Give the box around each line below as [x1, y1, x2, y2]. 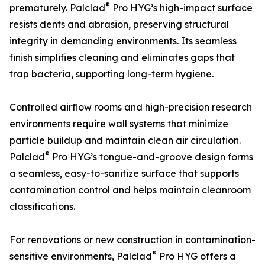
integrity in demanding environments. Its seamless [9, 35, 237, 47]
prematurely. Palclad [9, 2, 105, 14]
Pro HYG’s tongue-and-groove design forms [50, 151, 253, 163]
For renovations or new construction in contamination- [9, 234, 256, 246]
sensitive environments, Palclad [9, 250, 152, 263]
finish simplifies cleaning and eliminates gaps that [9, 51, 235, 64]
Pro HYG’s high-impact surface [110, 2, 253, 14]
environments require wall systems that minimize [9, 118, 228, 130]
